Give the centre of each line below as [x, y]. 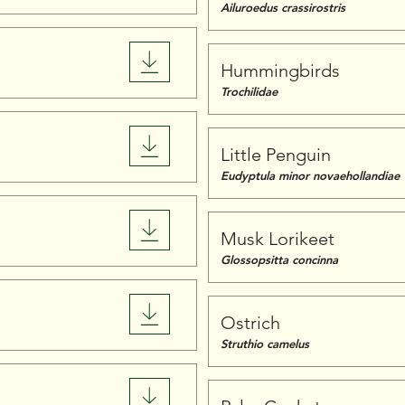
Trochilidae [249, 91]
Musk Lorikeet [278, 239]
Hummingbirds [280, 71]
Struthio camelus [265, 344]
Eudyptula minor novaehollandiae [310, 175]
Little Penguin [276, 155]
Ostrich [250, 323]
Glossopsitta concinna [279, 259]
